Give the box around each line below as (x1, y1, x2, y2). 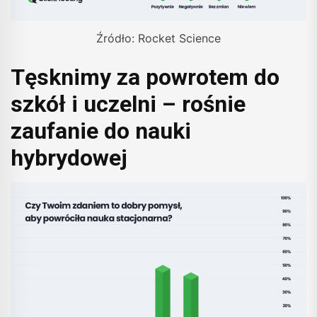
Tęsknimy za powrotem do (11, 63, 279, 91)
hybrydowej (11, 144, 127, 171)
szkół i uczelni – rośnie (11, 90, 246, 117)
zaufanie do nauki (11, 117, 191, 144)
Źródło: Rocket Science (96, 30, 221, 45)
